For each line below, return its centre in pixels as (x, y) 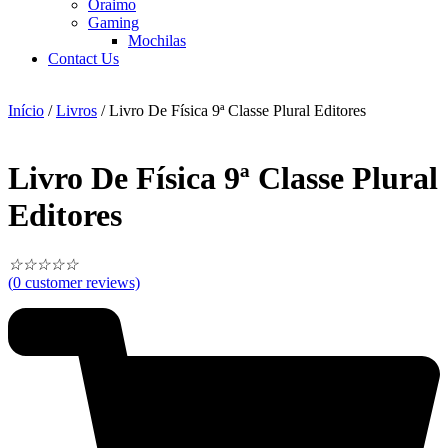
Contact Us (83, 59)
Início (26, 111)
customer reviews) (80, 282)
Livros (76, 111)
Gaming (113, 23)
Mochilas (157, 41)
